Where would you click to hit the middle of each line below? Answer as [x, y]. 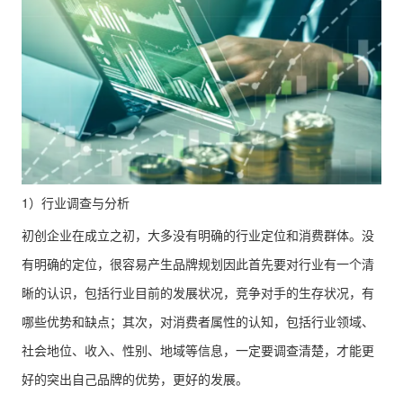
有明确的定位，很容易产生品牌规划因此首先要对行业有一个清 [198, 264]
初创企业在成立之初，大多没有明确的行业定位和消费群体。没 [198, 235]
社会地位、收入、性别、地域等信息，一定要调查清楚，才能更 [198, 350]
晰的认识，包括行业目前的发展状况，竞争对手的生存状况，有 [198, 293]
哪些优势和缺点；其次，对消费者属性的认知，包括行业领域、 [198, 322]
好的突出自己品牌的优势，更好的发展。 [135, 379]
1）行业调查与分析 [76, 203]
